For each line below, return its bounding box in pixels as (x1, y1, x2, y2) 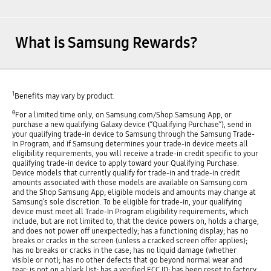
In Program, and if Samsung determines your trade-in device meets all (11, 139, 248, 148)
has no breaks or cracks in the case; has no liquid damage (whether (11, 245, 237, 255)
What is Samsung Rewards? (15, 34, 198, 53)
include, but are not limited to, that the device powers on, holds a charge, (11, 216, 259, 226)
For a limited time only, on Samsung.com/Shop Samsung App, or (15, 109, 232, 119)
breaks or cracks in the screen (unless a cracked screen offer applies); (11, 235, 247, 245)
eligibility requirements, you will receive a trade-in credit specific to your (11, 148, 258, 158)
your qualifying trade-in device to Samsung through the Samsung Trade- (11, 129, 255, 139)
